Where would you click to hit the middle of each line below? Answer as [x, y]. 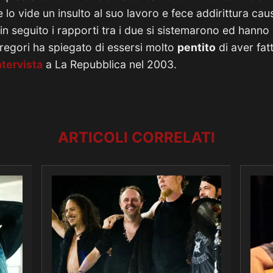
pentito [197, 47]
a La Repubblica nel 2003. [110, 64]
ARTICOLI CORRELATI [136, 137]
